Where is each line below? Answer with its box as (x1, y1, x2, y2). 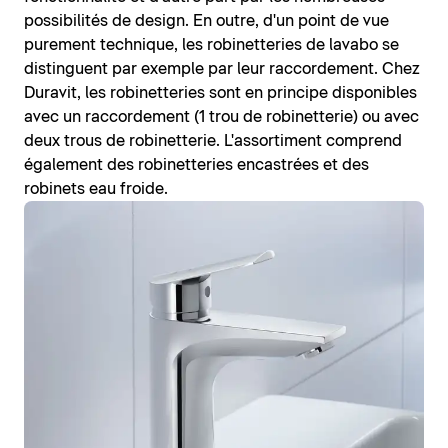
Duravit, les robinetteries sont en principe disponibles (24, 85, 417, 102)
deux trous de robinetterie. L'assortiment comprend (24, 133, 402, 150)
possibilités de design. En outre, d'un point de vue (24, 13, 389, 30)
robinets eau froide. (24, 181, 168, 198)
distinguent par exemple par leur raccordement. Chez (24, 61, 420, 78)
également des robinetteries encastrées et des (24, 157, 369, 174)
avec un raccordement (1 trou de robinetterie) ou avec (24, 109, 419, 126)
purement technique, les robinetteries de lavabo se (24, 37, 399, 54)
